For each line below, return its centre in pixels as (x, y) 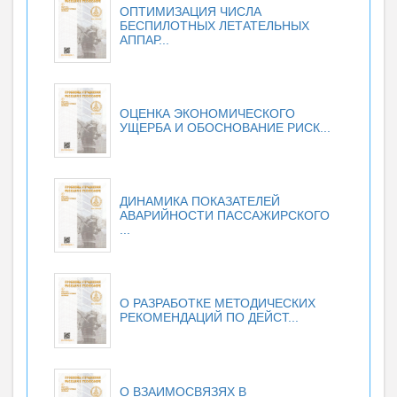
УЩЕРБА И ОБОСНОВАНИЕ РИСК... (225, 128)
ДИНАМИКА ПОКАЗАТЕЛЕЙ (200, 202)
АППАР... (144, 40)
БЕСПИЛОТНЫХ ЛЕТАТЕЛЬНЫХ (214, 26)
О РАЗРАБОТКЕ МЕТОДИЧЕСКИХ (218, 304)
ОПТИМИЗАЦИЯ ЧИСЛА (191, 12)
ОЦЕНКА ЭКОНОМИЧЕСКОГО (207, 114)
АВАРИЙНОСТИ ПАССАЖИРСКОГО (225, 216)
